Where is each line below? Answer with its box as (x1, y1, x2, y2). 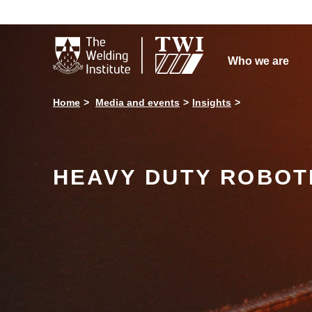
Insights (192, 97, 231, 108)
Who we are (227, 55, 289, 67)
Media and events (95, 97, 180, 108)
